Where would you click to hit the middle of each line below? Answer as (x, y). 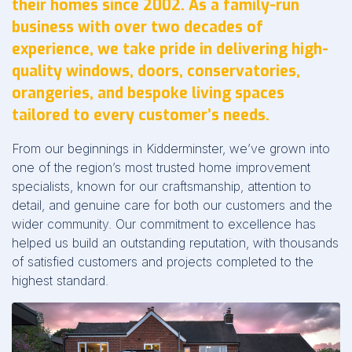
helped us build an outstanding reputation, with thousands (175, 243)
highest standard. (60, 281)
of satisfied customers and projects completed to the (163, 262)
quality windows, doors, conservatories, (156, 71)
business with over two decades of (137, 27)
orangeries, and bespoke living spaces (148, 93)
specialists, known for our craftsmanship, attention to (161, 187)
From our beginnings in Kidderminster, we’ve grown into (171, 149)
